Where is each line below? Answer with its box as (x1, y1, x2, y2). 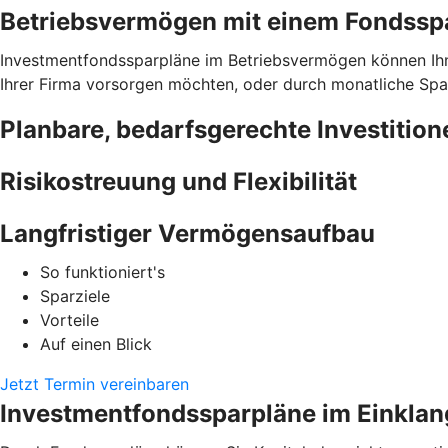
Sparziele (40, 285, 110, 306)
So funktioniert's (40, 261, 165, 282)
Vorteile (40, 309, 99, 330)
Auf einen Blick (40, 333, 152, 354)
